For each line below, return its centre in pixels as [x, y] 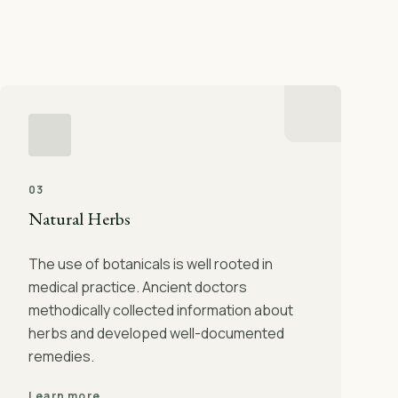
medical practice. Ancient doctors [138, 287]
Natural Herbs [80, 219]
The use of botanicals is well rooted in [151, 264]
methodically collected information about [161, 310]
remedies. [61, 356]
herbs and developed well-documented [156, 333]
